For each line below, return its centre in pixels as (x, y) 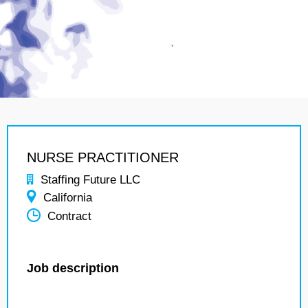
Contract (69, 217)
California (68, 198)
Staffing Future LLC (90, 180)
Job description (73, 268)
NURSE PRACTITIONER (103, 157)
